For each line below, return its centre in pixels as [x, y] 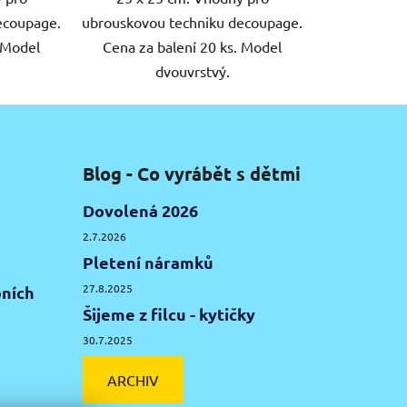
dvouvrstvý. [192, 71]
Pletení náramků [148, 263]
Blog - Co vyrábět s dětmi [191, 174]
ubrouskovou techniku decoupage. [193, 22]
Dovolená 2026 [140, 211]
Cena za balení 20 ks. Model [193, 47]
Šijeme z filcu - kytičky [169, 314]
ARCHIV [133, 380]
